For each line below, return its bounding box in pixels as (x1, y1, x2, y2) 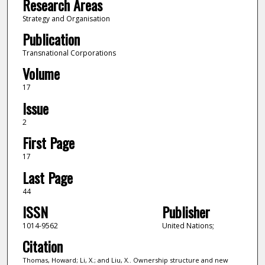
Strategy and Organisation (22, 13, 110, 24)
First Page (22, 132, 75, 154)
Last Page (22, 166, 73, 188)
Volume (22, 63, 60, 85)
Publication (22, 28, 80, 50)
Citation (22, 235, 63, 257)
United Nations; (161, 221, 214, 231)
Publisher (161, 201, 210, 223)
